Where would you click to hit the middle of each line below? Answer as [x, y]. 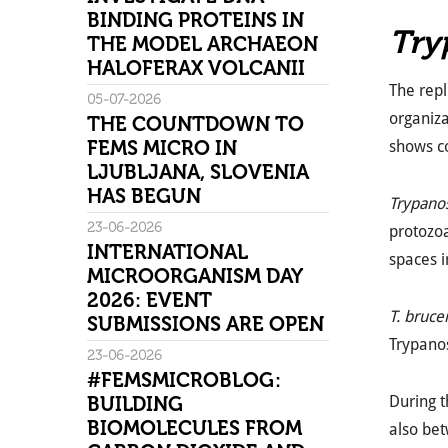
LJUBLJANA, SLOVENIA [198, 172]
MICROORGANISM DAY [194, 276]
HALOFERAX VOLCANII [196, 68]
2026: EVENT [149, 300]
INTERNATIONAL [167, 252]
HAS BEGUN [144, 196]
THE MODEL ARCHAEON [202, 44]
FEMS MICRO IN [162, 148]
